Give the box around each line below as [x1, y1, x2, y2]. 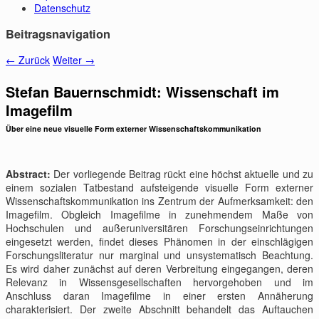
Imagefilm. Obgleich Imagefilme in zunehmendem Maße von [6, 206, 313, 221]
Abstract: [6, 166, 51, 181]
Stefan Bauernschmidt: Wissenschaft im [6, 81, 279, 103]
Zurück [16, 53, 50, 68]
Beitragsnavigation [6, 26, 110, 43]
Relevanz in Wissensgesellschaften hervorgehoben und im [6, 274, 313, 289]
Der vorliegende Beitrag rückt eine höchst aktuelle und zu [51, 166, 313, 181]
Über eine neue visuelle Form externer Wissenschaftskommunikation [6, 123, 261, 135]
